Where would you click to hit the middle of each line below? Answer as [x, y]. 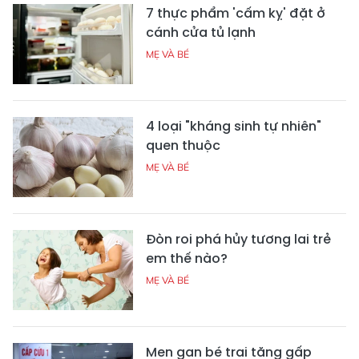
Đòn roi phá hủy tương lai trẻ [238, 239]
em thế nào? [187, 258]
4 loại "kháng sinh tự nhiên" [234, 126]
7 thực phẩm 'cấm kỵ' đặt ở [236, 13]
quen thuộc [183, 145]
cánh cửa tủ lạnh [201, 32]
